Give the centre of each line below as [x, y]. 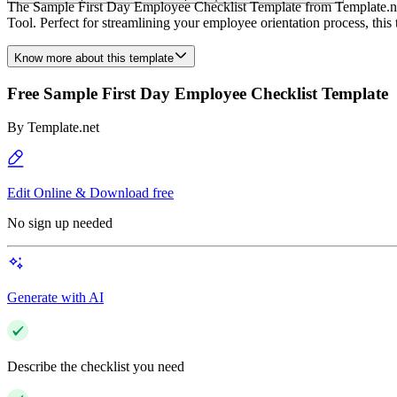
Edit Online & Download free [90, 193]
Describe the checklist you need [96, 367]
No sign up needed [60, 223]
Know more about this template [94, 58]
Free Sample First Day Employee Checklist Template [198, 93]
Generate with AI [55, 298]
